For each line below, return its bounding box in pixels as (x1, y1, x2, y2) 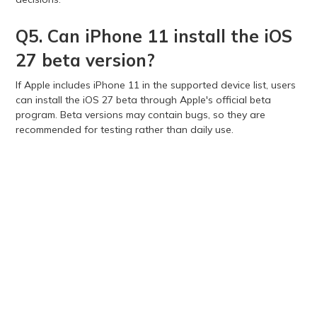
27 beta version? (15, 49, 155, 71)
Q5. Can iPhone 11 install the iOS (15, 25, 292, 47)
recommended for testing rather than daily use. (15, 122, 234, 136)
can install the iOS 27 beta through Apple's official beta (15, 93, 271, 106)
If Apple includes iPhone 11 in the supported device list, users (15, 78, 296, 91)
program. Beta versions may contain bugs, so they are (15, 108, 265, 121)
